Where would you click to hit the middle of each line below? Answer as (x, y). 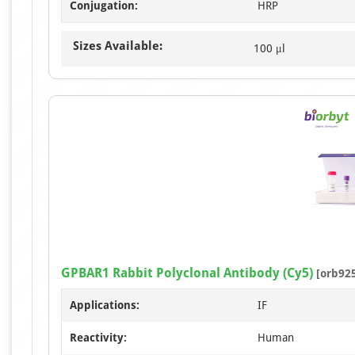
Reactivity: (98, 338)
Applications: (105, 305)
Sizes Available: (118, 46)
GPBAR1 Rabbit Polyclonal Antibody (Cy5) (187, 273)
